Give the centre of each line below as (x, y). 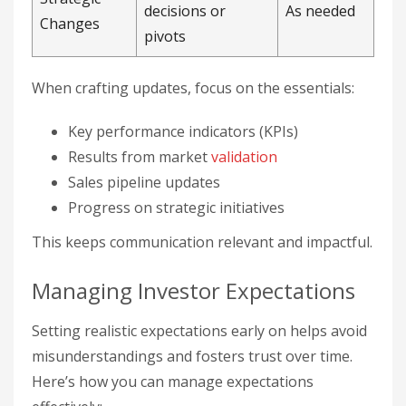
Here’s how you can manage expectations (173, 381)
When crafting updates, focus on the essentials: (193, 87)
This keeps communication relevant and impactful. (202, 242)
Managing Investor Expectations (193, 290)
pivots (165, 36)
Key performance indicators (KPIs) (183, 131)
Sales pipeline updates (144, 182)
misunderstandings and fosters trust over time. (192, 356)
